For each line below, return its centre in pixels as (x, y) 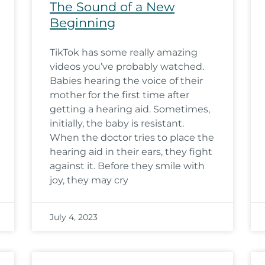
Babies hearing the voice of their (126, 81)
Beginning (83, 23)
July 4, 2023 (74, 217)
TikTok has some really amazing (124, 52)
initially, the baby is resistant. (117, 123)
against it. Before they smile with (127, 166)
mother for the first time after (119, 95)
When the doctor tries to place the (132, 138)
